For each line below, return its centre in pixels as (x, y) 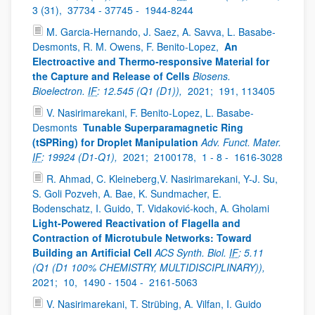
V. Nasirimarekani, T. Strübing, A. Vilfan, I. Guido (155, 304)
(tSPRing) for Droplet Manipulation (115, 142)
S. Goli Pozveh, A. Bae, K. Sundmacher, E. (127, 193)
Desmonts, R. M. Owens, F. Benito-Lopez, (127, 46)
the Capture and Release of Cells (111, 76)
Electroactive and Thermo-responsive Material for (151, 61)
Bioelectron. (60, 91)
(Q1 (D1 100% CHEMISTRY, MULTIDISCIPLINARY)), (150, 267)
